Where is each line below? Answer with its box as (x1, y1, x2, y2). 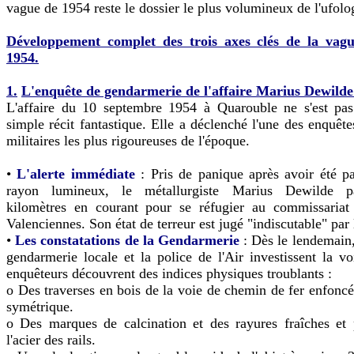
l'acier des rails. (6, 331, 96, 348)
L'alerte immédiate (17, 165, 135, 182)
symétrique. (6, 298, 73, 314)
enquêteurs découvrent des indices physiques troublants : (6, 265, 332, 281)
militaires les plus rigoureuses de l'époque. (6, 132, 250, 149)
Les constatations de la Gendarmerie (15, 232, 239, 248)
